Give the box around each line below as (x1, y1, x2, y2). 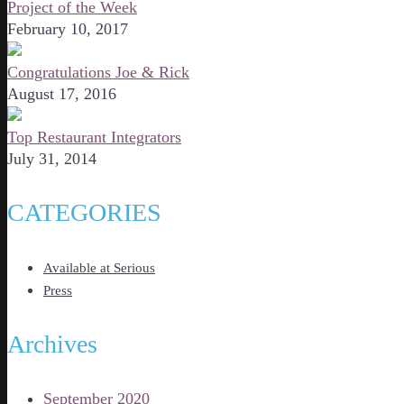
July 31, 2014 (7, 149, 96, 168)
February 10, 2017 (7, 19, 128, 38)
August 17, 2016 (7, 84, 116, 103)
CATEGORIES (7, 197, 161, 226)
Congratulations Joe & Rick (7, 62, 189, 81)
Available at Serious (43, 260, 155, 275)
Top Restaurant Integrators (7, 127, 181, 146)
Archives (7, 329, 97, 358)
